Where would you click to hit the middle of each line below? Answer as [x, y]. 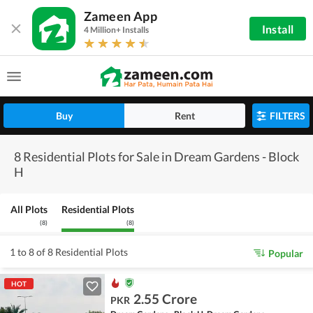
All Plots [29, 209]
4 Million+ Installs [116, 30]
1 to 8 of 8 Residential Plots [69, 252]
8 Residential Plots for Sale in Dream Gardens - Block [156, 156]
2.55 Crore [165, 299]
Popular [286, 253]
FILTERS [287, 116]
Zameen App [121, 16]
